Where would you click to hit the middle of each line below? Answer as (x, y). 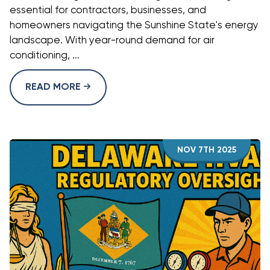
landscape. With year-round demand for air (112, 40)
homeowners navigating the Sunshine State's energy (134, 25)
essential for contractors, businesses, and (108, 10)
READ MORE (54, 87)
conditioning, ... (45, 55)
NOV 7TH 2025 (207, 150)
